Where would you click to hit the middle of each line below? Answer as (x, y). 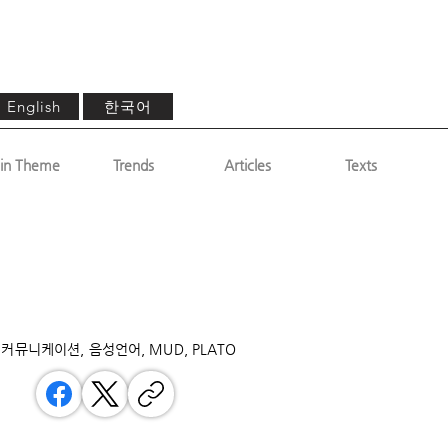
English (34, 106)
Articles (247, 165)
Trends (133, 165)
